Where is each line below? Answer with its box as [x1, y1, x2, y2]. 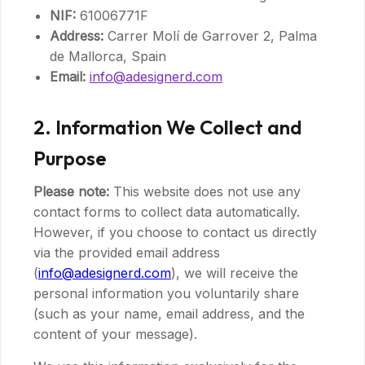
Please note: [33, 183, 109, 200]
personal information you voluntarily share [33, 285, 299, 301]
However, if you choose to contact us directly [33, 224, 317, 240]
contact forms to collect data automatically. [33, 204, 300, 220]
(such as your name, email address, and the [33, 306, 305, 322]
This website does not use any [109, 183, 301, 200]
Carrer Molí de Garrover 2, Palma [103, 28, 317, 44]
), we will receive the [171, 265, 298, 281]
